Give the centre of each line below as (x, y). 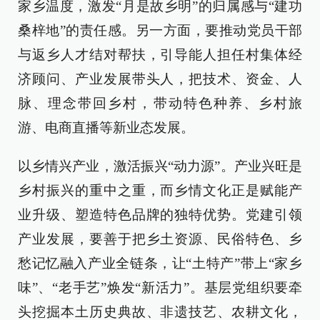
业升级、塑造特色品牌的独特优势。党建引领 (160, 215)
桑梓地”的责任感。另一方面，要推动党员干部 (160, 30)
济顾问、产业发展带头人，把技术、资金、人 (160, 79)
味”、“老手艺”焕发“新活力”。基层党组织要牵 (160, 287)
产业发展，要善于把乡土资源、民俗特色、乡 (160, 239)
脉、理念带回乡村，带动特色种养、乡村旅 (160, 103)
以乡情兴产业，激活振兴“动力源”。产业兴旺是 (160, 166)
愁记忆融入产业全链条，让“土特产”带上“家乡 (160, 263)
